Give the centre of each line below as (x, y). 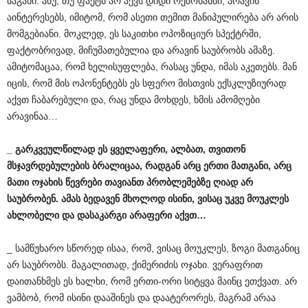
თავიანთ (124, 182)
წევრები (84, 182)
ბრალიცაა (116, 166)
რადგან (163, 166)
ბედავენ (101, 199)
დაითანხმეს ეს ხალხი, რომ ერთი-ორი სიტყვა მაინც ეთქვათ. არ (152, 281)
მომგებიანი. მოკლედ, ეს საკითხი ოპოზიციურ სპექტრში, (134, 34)
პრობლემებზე (178, 182)
